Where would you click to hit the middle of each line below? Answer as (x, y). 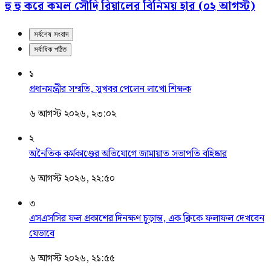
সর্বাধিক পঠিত (50, 49)
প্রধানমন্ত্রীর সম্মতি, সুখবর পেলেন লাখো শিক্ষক (110, 89)
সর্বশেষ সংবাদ (51, 34)
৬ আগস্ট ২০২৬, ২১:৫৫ (72, 258)
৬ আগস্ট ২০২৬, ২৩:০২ (73, 114)
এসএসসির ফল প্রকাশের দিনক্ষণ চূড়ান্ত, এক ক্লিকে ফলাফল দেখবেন (147, 218)
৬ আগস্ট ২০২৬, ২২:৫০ (72, 178)
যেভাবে (42, 233)
